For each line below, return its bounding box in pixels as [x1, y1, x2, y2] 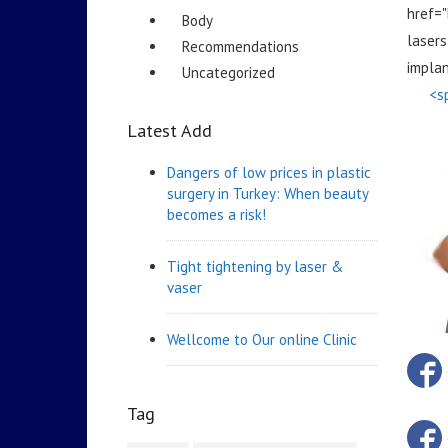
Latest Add [127, 119, 212, 143]
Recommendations [182, 37, 299, 57]
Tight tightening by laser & [167, 257, 343, 277]
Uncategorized [182, 63, 275, 83]
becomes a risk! [167, 205, 266, 225]
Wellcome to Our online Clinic [167, 330, 357, 350]
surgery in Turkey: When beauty [167, 184, 368, 204]
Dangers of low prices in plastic [167, 163, 371, 183]
